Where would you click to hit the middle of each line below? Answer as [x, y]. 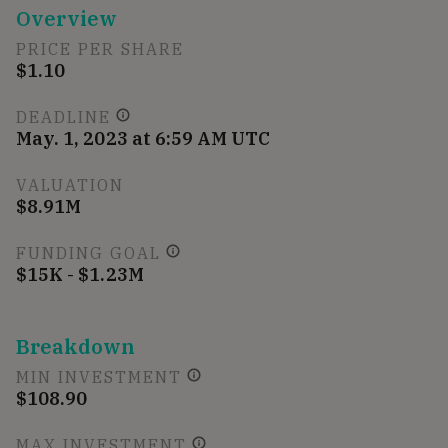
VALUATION [70, 185]
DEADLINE [63, 117]
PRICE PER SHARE [100, 49]
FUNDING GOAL [88, 253]
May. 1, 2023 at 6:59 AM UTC [143, 139]
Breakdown [76, 347]
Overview [67, 19]
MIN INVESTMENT [99, 377]
